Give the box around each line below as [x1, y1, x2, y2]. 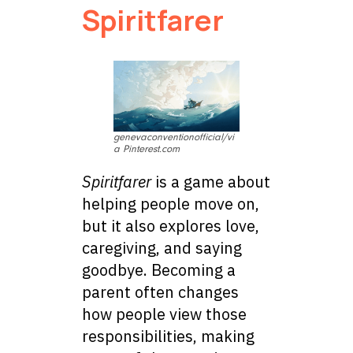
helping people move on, [82, 193, 259, 215]
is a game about [151, 171, 270, 193]
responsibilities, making [82, 325, 255, 347]
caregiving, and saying [82, 237, 242, 259]
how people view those [82, 303, 247, 325]
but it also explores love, [82, 215, 259, 237]
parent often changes [82, 281, 239, 303]
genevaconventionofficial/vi [113, 132, 234, 143]
